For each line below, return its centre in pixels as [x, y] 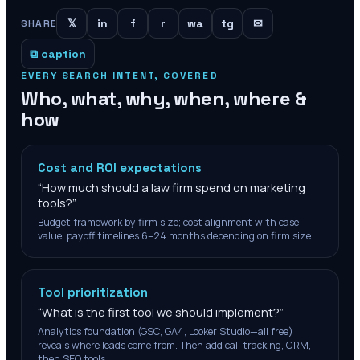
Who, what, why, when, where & [164, 98]
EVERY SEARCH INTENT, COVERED [120, 76]
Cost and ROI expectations [120, 168]
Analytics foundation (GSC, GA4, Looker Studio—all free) [166, 331]
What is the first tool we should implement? [161, 312]
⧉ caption [58, 54]
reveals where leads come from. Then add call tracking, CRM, [174, 345]
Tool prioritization [93, 292]
